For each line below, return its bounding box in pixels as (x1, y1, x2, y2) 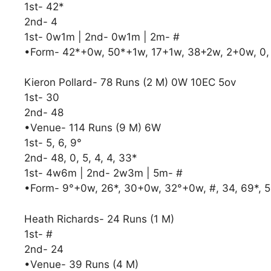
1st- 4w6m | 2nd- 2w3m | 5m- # (24, 167, 192, 180)
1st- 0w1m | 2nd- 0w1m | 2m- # (24, 30, 180, 43)
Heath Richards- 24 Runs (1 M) (24, 212, 174, 225)
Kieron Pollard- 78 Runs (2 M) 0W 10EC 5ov (24, 76, 236, 89)
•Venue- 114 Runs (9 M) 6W (24, 122, 170, 134)
